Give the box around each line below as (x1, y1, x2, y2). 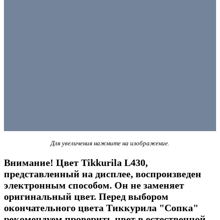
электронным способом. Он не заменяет (4, 179, 184, 191)
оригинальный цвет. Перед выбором (4, 191, 168, 202)
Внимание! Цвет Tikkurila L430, (4, 157, 148, 168)
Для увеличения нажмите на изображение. (51, 139, 169, 147)
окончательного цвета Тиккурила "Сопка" (4, 202, 198, 213)
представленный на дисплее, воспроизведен (4, 168, 201, 179)
